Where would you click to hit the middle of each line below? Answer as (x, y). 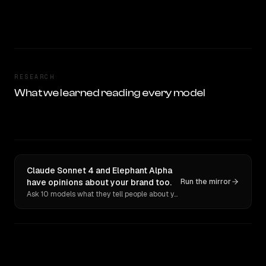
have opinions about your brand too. (99, 182)
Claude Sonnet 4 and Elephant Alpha (99, 170)
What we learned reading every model (110, 93)
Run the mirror (206, 182)
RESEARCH (34, 77)
